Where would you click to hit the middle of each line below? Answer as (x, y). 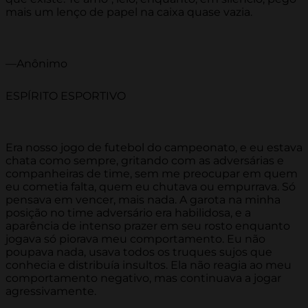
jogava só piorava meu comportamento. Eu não (135, 239)
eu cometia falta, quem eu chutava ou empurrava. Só (151, 187)
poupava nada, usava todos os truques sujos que (139, 252)
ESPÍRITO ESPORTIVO (66, 96)
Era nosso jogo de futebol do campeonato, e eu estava (154, 148)
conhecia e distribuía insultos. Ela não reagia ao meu (148, 265)
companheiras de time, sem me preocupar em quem (152, 174)
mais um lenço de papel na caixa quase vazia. (129, 12)
